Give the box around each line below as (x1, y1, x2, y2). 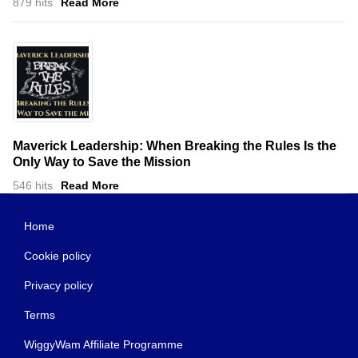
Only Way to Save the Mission (13, 154, 191, 169)
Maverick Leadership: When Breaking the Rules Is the (13, 138, 336, 153)
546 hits (13, 178, 53, 192)
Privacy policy (24, 278, 93, 292)
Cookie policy (24, 249, 91, 262)
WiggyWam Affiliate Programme (24, 337, 183, 351)
